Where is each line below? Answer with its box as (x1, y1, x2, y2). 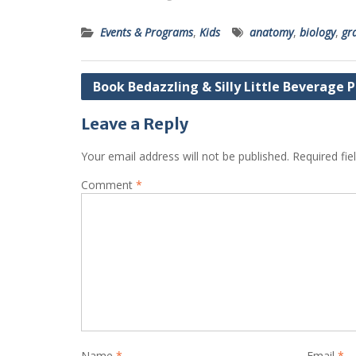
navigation (80, 98, 164, 118)
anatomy (250, 25, 293, 41)
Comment (81, 177, 136, 193)
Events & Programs (100, 25, 193, 41)
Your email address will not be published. (81, 149, 289, 164)
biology (300, 25, 335, 41)
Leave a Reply (81, 114, 188, 134)
